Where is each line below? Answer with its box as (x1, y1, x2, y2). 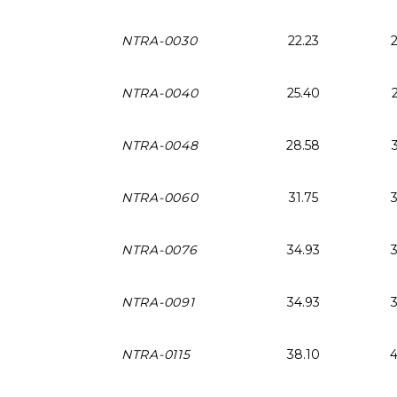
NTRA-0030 (121, 32, 198, 49)
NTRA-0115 (121, 346, 191, 362)
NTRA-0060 (121, 189, 198, 206)
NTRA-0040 (121, 84, 198, 101)
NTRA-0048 (121, 136, 198, 153)
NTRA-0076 (121, 241, 198, 258)
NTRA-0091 (121, 293, 195, 310)
